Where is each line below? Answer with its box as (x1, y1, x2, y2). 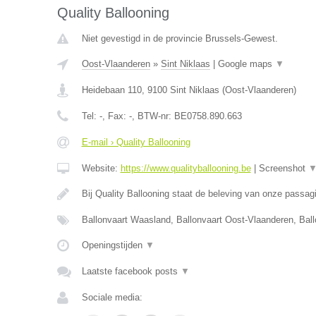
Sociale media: (81, 292, 142, 303)
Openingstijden (81, 240, 145, 250)
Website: (81, 163, 121, 174)
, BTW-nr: (131, 111, 174, 121)
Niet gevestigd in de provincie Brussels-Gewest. (81, 33, 278, 44)
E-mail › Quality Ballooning (81, 137, 190, 147)
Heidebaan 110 (81, 85, 142, 95)
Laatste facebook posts (81, 266, 181, 276)
